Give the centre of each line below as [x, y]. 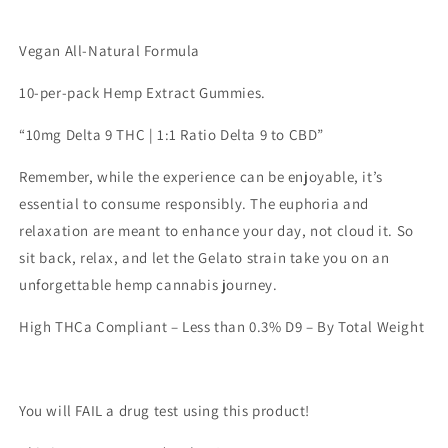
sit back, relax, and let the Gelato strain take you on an [204, 257]
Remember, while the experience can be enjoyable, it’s [201, 176]
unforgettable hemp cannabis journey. [148, 284]
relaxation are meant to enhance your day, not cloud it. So [216, 230]
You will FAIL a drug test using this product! [164, 410]
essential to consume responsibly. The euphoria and [194, 203]
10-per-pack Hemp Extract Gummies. [142, 92]
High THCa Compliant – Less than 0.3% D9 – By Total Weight [222, 326]
